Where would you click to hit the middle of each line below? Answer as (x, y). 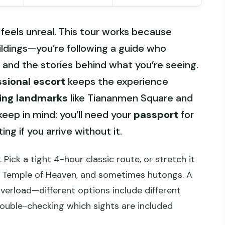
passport (156, 115)
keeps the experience (117, 82)
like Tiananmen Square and (130, 98)
